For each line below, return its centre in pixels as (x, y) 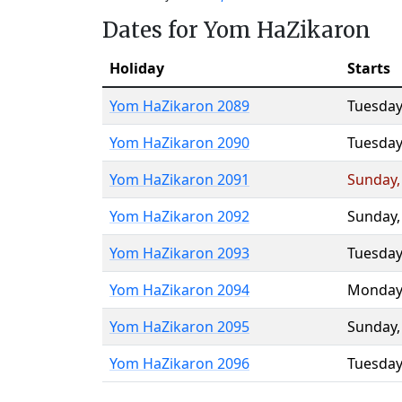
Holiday (137, 68)
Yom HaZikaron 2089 (179, 106)
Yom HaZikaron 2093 (179, 253)
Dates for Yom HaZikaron (236, 30)
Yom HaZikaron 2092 (179, 216)
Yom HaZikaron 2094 (179, 290)
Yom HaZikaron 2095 (179, 327)
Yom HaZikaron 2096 (179, 363)
